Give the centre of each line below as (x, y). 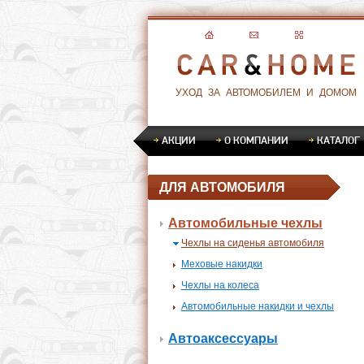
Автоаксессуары (223, 338)
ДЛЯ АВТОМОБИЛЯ (222, 187)
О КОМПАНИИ (256, 140)
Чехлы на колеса (220, 285)
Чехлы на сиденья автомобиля (253, 243)
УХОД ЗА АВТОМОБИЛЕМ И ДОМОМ (266, 93)
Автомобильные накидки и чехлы (258, 306)
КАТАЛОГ (338, 140)
